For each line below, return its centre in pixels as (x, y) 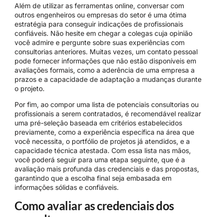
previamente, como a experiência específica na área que (104, 132)
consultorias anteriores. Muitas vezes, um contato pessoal (106, 52)
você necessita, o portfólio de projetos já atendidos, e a (102, 141)
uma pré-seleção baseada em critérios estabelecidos (98, 123)
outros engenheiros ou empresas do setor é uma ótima (101, 15)
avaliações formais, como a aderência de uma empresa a (105, 70)
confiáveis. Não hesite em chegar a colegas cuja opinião (103, 33)
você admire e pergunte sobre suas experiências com (100, 43)
